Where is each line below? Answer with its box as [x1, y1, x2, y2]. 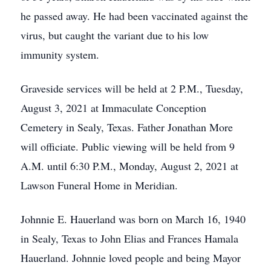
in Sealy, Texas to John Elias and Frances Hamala [21, 231, 238, 246]
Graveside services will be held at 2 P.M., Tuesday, [21, 81, 243, 96]
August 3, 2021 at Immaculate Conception [21, 100, 206, 115]
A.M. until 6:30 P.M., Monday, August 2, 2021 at [21, 158, 238, 173]
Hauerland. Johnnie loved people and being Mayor [21, 250, 241, 265]
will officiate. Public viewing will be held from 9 [21, 139, 235, 154]
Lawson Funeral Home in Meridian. [21, 178, 178, 192]
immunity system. [21, 47, 99, 62]
